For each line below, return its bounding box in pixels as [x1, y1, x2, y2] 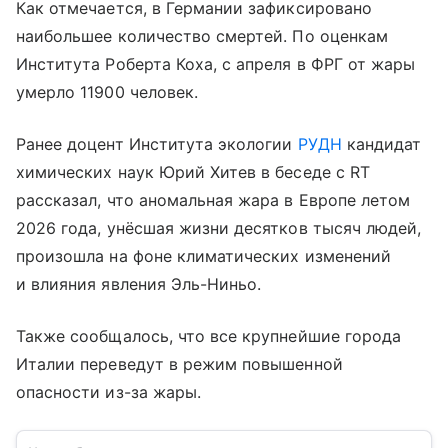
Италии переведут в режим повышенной [16, 354, 343, 375]
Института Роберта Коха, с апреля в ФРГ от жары [16, 54, 416, 75]
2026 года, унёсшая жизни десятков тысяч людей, [16, 218, 422, 239]
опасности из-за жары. [16, 382, 202, 403]
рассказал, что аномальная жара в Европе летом [16, 190, 411, 211]
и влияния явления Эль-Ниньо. [16, 274, 262, 295]
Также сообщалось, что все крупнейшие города [16, 326, 402, 347]
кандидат [341, 134, 422, 155]
